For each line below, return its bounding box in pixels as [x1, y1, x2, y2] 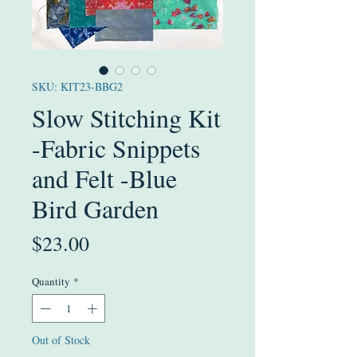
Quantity [32, 274, 70, 288]
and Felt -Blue [32, 161, 177, 195]
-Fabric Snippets [32, 131, 200, 165]
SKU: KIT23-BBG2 [32, 79, 123, 94]
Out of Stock [32, 331, 90, 347]
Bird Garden [32, 191, 159, 226]
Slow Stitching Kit [32, 100, 221, 135]
